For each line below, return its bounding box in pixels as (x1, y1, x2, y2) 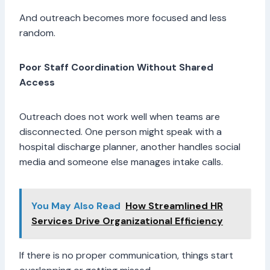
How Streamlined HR (125, 199, 223, 213)
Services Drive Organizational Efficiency (31, 215, 223, 228)
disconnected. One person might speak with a (19, 125, 222, 139)
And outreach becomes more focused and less (19, 11, 227, 25)
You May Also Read (31, 199, 121, 213)
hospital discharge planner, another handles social (19, 140, 240, 154)
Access (19, 76, 57, 89)
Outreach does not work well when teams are (19, 110, 220, 124)
